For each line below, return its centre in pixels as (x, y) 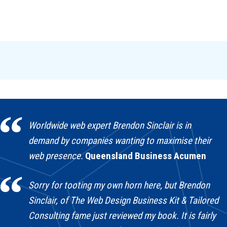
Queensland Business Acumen (146, 156)
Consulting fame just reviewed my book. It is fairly (122, 216)
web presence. (56, 156)
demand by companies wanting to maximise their (120, 140)
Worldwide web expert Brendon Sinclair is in (110, 125)
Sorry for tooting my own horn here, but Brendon (119, 185)
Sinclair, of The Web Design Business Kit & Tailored (124, 201)
